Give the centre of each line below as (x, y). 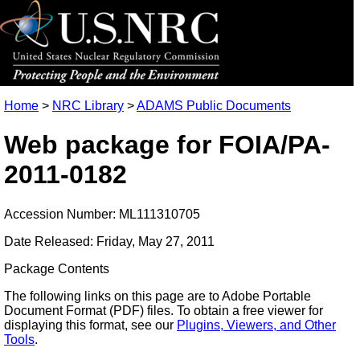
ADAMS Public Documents (214, 106)
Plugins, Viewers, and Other (256, 325)
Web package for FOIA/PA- (167, 145)
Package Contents (57, 268)
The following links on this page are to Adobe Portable (157, 296)
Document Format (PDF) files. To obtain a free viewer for (164, 310)
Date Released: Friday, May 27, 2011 (109, 241)
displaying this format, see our (90, 325)
